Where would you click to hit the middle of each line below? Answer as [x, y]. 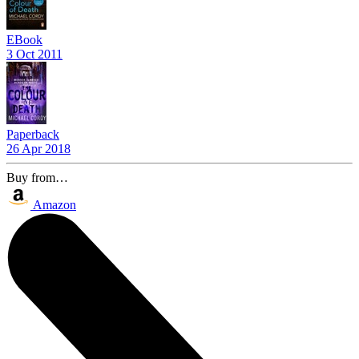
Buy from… [37, 177]
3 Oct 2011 [34, 54]
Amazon [54, 204]
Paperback [33, 134]
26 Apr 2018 [38, 148]
